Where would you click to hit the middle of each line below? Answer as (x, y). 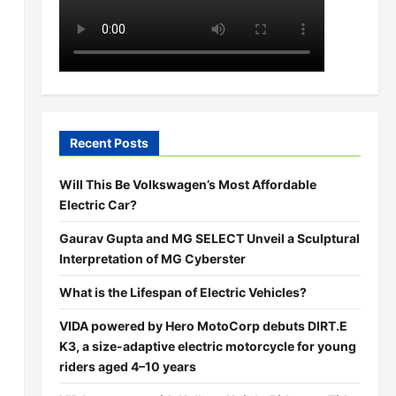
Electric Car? (98, 205)
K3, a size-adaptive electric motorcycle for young (207, 346)
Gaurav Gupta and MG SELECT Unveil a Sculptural (209, 238)
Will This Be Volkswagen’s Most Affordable (187, 184)
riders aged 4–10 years (127, 366)
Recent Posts (109, 143)
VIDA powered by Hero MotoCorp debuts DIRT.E (203, 326)
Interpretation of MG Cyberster (152, 259)
